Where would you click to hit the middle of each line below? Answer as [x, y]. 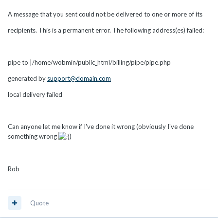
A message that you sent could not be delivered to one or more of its [105, 14]
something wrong [33, 136]
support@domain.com [79, 78]
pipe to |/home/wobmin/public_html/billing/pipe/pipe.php [89, 62]
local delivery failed [35, 94]
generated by [27, 78]
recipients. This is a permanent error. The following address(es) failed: [106, 30]
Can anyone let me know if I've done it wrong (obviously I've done [101, 126]
